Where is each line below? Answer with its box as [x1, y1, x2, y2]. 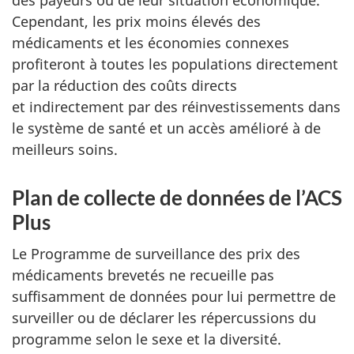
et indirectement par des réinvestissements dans [12, 96, 341, 116]
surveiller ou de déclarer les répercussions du [12, 308, 316, 328]
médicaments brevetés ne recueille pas [12, 265, 274, 285]
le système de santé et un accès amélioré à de [12, 118, 321, 137]
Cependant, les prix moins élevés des [12, 11, 261, 31]
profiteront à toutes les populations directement [12, 54, 338, 73]
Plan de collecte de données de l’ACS [12, 184, 342, 210]
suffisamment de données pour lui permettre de [12, 287, 336, 307]
